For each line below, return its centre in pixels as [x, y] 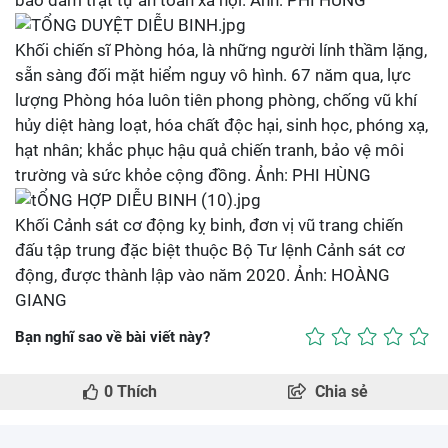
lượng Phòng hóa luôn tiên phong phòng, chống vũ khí [216, 100]
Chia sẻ [341, 391]
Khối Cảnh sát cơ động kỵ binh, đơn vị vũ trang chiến [209, 225]
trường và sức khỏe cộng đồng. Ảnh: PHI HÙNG [193, 175]
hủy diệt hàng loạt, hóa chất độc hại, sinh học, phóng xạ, [221, 125]
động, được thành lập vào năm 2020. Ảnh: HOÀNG [202, 275]
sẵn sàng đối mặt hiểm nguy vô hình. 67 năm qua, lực [213, 75]
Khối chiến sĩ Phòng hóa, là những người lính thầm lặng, [221, 50]
